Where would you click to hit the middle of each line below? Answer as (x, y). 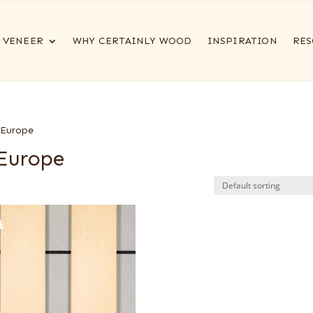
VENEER (23, 41)
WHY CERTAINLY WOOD (132, 41)
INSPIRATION (242, 41)
